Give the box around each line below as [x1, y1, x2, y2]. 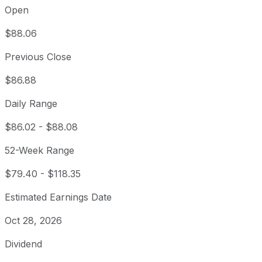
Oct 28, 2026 [5, 215, 62, 227]
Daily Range [5, 98, 57, 110]
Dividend [5, 238, 42, 250]
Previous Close [5, 51, 71, 63]
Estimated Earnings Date [5, 191, 112, 204]
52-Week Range [5, 144, 74, 157]
